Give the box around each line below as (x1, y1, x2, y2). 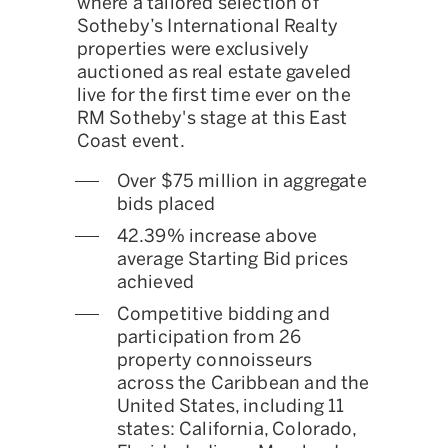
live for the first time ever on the (76, 84, 351, 106)
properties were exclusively (76, 38, 310, 60)
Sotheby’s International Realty (76, 15, 338, 37)
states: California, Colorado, (116, 418, 356, 440)
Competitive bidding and (116, 303, 330, 325)
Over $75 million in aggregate (116, 170, 367, 192)
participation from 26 (116, 326, 302, 348)
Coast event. (76, 130, 185, 152)
